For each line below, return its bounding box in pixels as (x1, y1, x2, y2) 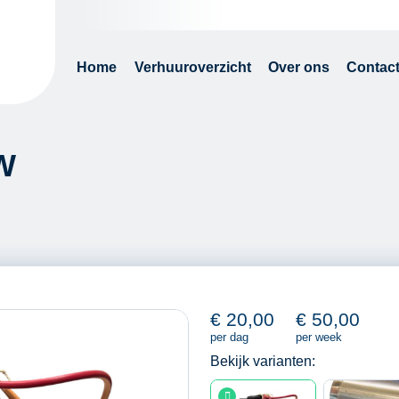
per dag (210, 330, 248, 344)
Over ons (267, 60, 330, 75)
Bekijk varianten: (210, 354, 315, 369)
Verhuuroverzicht (134, 60, 251, 75)
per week (296, 330, 342, 344)
